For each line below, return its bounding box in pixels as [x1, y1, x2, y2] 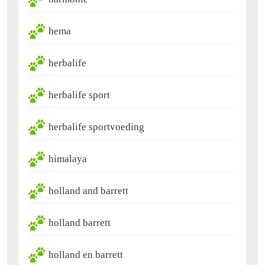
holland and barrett [49, 185, 128, 197]
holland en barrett [49, 249, 123, 261]
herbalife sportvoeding [49, 121, 144, 133]
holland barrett [49, 217, 111, 229]
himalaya [49, 153, 87, 165]
